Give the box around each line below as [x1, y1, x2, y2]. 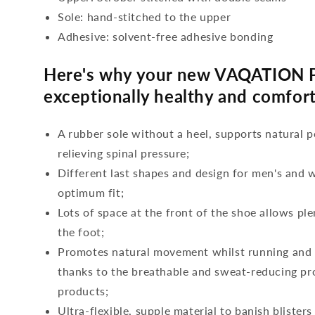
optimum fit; [58, 186, 124, 199]
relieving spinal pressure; [58, 146, 190, 160]
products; [58, 284, 109, 297]
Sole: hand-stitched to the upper [58, 10, 231, 23]
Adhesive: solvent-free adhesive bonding [58, 30, 274, 43]
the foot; [58, 225, 105, 238]
